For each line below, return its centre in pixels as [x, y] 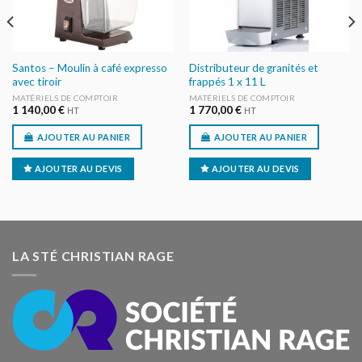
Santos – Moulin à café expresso [89, 68]
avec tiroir [36, 82]
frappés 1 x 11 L [227, 82]
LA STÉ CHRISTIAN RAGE [93, 255]
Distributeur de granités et [253, 68]
